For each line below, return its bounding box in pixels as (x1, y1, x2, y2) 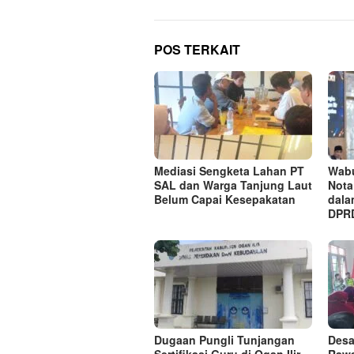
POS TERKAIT (154, 40, 240, 58)
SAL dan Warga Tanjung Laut (154, 177, 312, 193)
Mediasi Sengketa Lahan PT (154, 163, 304, 179)
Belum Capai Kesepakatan (154, 191, 296, 207)
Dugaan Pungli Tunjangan (154, 332, 295, 348)
